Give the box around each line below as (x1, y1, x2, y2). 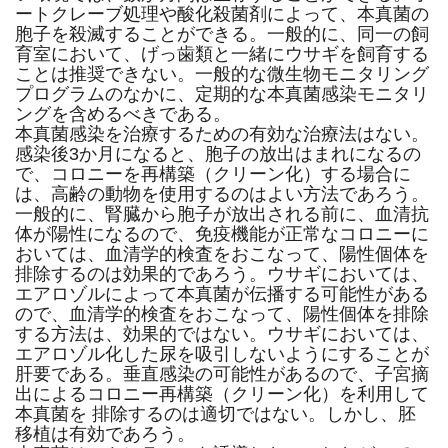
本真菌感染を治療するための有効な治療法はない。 (15, 124, 429, 144)
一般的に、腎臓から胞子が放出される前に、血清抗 (15, 204, 429, 224)
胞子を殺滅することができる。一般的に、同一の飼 (15, 24, 429, 44)
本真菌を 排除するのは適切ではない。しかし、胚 (15, 404, 416, 424)
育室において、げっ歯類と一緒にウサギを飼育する (15, 44, 429, 64)
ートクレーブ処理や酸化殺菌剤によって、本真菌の (15, 4, 429, 24)
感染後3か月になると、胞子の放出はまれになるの (15, 144, 421, 164)
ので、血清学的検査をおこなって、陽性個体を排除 (15, 304, 429, 324)
